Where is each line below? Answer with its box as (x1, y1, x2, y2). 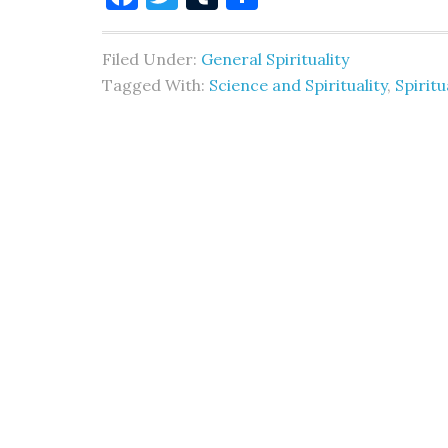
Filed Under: (102, 49, 201, 69)
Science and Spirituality (209, 75, 387, 95)
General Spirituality (201, 49, 349, 69)
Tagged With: (102, 75, 209, 95)
